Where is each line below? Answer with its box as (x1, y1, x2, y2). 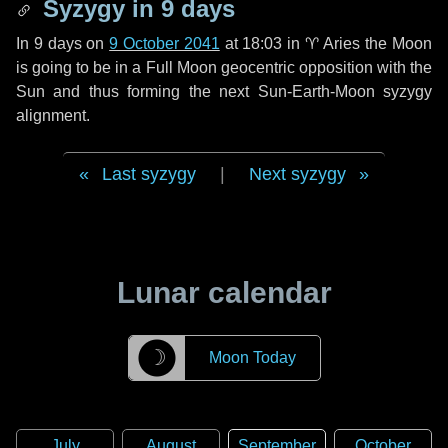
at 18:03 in (219, 35, 305, 52)
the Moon (360, 35, 433, 52)
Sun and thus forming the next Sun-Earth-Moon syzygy (16, 83, 432, 100)
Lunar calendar (116, 276, 332, 309)
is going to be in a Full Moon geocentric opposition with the (16, 59, 432, 76)
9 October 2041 (109, 35, 220, 52)
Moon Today (208, 349, 296, 366)
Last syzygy (102, 164, 196, 184)
